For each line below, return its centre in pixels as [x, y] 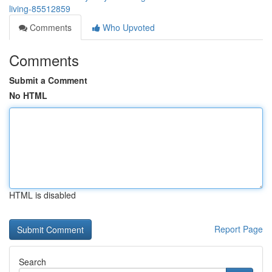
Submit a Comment [48, 80]
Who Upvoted [127, 27]
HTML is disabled [42, 195]
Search [32, 262]
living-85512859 [40, 8]
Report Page [239, 229]
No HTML [28, 95]
